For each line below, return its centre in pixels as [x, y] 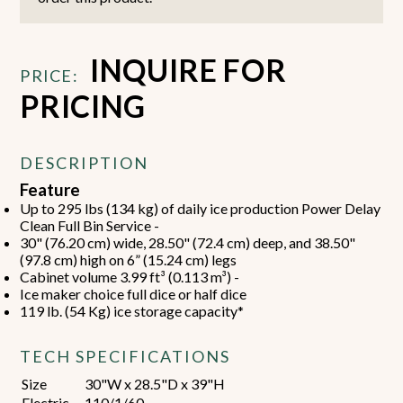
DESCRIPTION [85, 162]
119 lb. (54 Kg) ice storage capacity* [132, 310]
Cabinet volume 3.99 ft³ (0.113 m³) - [130, 276]
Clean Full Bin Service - [91, 225]
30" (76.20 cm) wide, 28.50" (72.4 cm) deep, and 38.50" [188, 242]
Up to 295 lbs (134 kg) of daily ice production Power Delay [201, 208]
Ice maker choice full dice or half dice [135, 293]
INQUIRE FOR [188, 70]
